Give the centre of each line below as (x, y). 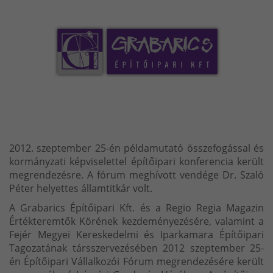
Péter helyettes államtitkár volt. (81, 188)
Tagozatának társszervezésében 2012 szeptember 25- (136, 248)
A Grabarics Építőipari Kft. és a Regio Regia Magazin (136, 207)
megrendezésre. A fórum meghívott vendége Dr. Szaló (136, 175)
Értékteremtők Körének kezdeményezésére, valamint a (136, 221)
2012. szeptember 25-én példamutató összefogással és (136, 148)
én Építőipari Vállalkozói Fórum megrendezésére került (136, 261)
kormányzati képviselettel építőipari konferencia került (136, 161)
